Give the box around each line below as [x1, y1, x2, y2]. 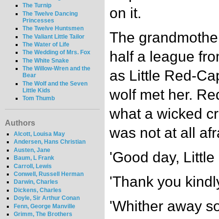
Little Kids [22, 87, 51, 94]
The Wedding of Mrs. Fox [22, 49, 91, 56]
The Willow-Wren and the [22, 65, 91, 72]
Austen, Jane [14, 146, 51, 153]
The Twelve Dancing [22, 10, 78, 17]
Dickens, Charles [14, 186, 62, 194]
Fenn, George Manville [14, 202, 76, 210]
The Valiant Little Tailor [22, 33, 85, 40]
